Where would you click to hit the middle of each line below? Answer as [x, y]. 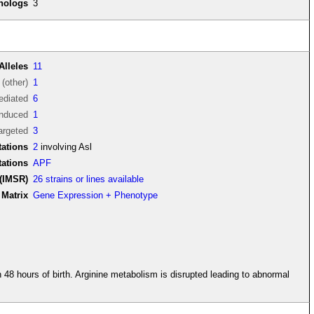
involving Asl [65, 147]
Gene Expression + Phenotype [96, 196]
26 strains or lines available [89, 179]
